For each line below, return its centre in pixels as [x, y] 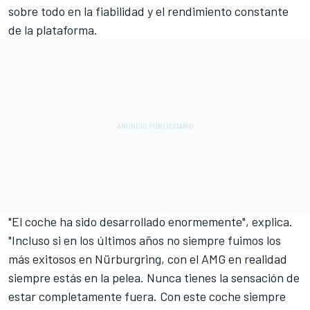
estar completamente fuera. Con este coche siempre [147, 296]
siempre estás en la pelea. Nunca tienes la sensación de [154, 277]
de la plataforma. [53, 29]
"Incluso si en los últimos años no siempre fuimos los [145, 240]
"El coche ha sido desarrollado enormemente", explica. [151, 221]
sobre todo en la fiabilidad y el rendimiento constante [148, 11]
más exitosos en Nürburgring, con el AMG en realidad [148, 258]
